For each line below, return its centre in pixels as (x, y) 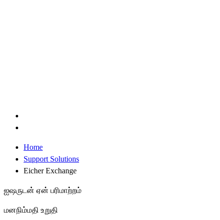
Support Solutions (51, 159)
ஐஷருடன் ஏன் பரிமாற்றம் (43, 191)
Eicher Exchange (50, 171)
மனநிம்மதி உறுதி (31, 210)
